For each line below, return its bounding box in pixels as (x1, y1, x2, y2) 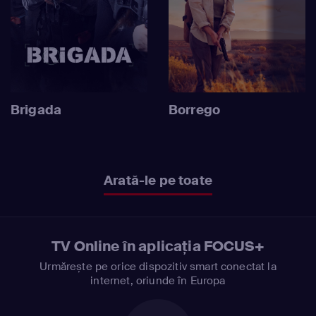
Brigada (11, 101, 62, 119)
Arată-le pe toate (104, 171, 212, 189)
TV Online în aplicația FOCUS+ (51, 236, 265, 255)
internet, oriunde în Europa (90, 273, 226, 288)
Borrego (169, 101, 221, 119)
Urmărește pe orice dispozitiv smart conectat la (39, 259, 276, 274)
